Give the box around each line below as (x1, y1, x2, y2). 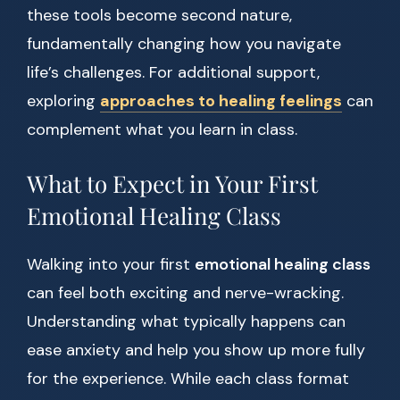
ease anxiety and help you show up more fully (27, 339, 365, 362)
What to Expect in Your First (27, 168, 318, 200)
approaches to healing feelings (100, 90, 342, 112)
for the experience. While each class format (27, 368, 349, 390)
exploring (27, 90, 100, 112)
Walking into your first (27, 254, 195, 276)
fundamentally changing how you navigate (27, 33, 341, 55)
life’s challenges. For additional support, (27, 62, 320, 84)
